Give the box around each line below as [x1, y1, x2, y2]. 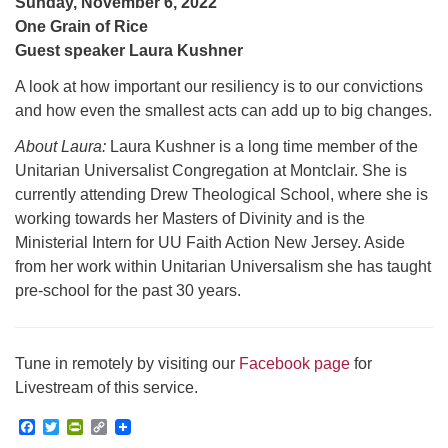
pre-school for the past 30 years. [15, 281, 241, 299]
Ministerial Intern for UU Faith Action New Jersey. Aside [15, 233, 405, 251]
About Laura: [15, 137, 106, 155]
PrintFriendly [83, 418, 174, 436]
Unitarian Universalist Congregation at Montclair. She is [15, 161, 407, 179]
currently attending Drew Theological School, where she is [15, 185, 428, 203]
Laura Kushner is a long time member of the [106, 137, 418, 155]
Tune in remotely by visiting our [15, 354, 239, 372]
